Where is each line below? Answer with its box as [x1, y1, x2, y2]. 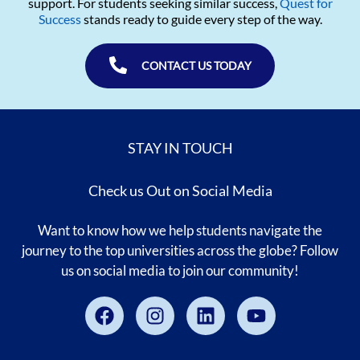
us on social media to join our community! [61, 261, 299, 279]
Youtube [255, 292, 325, 317]
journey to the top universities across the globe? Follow [22, 241, 338, 259]
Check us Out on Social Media [88, 181, 272, 199]
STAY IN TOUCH [127, 138, 233, 157]
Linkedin [204, 292, 275, 317]
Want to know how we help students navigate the [38, 221, 322, 239]
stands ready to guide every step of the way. [83, 10, 322, 27]
